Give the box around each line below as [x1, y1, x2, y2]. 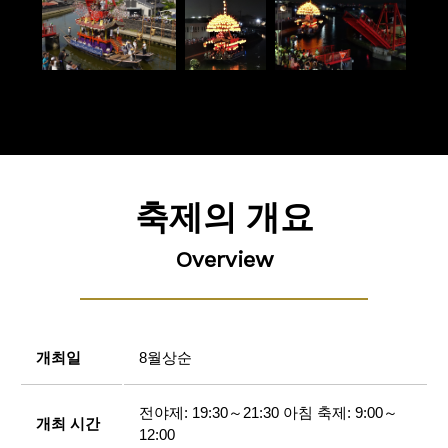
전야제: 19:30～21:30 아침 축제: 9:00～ [139, 405, 398, 422]
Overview [174, 246, 274, 273]
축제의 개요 [134, 193, 314, 240]
